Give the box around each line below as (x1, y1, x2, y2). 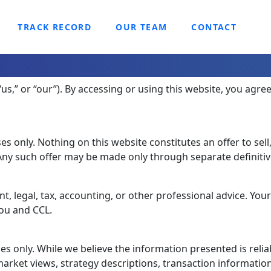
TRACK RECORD (18, 21, 92, 33)
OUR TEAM (116, 21, 168, 33)
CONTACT (191, 21, 237, 33)
